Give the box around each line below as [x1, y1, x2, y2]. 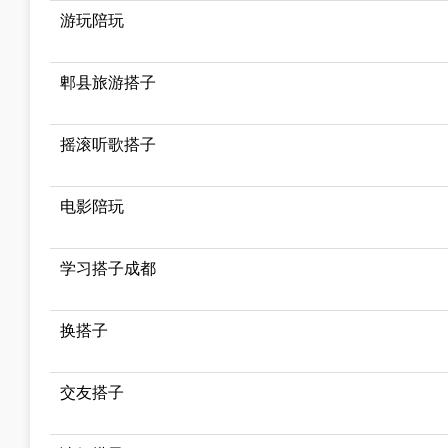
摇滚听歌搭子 [60, 135, 156, 153]
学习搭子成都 [60, 259, 156, 277]
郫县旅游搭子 [60, 73, 156, 91]
